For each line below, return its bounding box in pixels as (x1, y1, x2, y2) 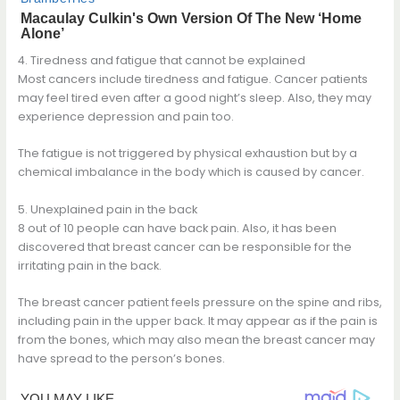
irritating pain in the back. (17, 257, 162, 273)
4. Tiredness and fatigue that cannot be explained (17, 53, 305, 68)
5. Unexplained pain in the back (17, 201, 197, 217)
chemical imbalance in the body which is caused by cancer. (17, 164, 364, 180)
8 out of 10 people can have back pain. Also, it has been (17, 220, 337, 236)
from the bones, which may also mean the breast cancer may (17, 332, 375, 348)
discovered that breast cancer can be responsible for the (17, 238, 352, 254)
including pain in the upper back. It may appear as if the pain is (17, 313, 378, 329)
